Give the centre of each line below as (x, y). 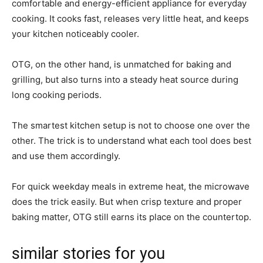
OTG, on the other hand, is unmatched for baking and (122, 64)
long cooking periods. (57, 95)
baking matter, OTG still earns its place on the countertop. (131, 217)
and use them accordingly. (66, 156)
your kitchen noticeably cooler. (75, 33)
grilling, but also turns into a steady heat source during (125, 79)
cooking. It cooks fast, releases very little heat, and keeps (130, 18)
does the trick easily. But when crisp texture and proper (127, 201)
